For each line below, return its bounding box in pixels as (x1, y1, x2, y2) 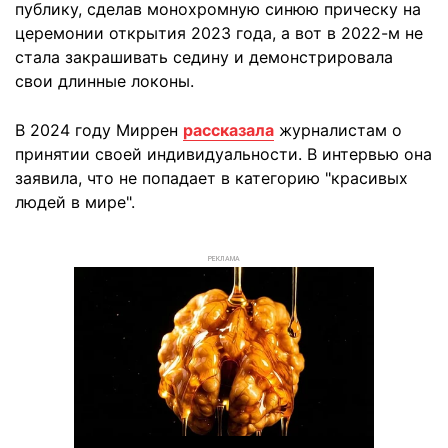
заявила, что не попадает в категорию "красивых (15, 167, 408, 188)
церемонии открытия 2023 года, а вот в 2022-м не (15, 22, 423, 43)
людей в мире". (15, 191, 135, 212)
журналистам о (274, 119, 402, 140)
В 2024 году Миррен (15, 119, 183, 140)
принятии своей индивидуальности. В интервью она (15, 143, 432, 164)
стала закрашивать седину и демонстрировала (15, 46, 393, 67)
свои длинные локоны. (15, 70, 194, 91)
